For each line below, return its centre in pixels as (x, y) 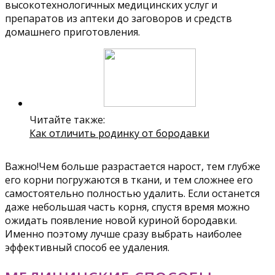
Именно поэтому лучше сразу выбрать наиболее (123, 234)
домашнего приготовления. (72, 32)
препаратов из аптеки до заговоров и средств (118, 19)
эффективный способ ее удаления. (87, 248)
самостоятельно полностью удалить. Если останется (132, 194)
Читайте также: (67, 120)
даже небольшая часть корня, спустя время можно (127, 207)
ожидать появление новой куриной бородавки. (121, 221)
